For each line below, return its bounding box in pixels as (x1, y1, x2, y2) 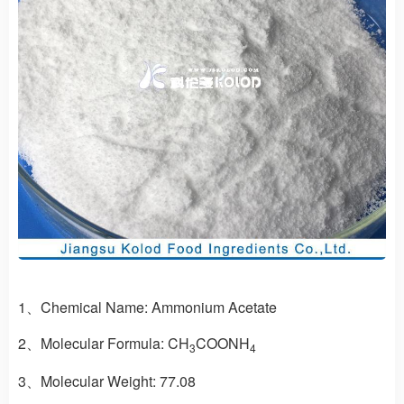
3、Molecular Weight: (18, 371, 156, 392)
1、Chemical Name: (18, 297, 148, 318)
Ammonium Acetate (148, 297, 277, 318)
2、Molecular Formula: (18, 333, 164, 354)
